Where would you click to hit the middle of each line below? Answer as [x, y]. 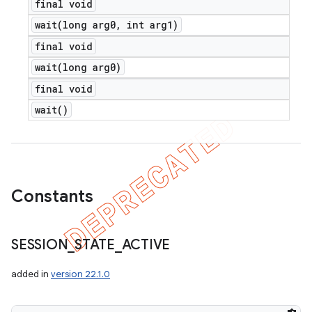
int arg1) [150, 25]
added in [31, 274]
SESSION [40, 245]
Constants [52, 196]
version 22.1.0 [80, 274]
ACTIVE [146, 245]
